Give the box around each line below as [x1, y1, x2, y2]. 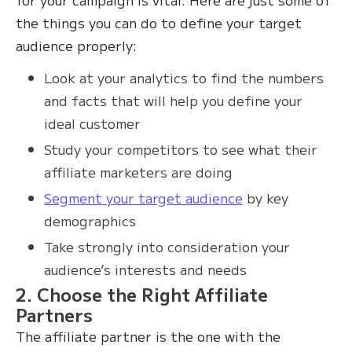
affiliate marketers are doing [44, 162, 233, 182]
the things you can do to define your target [16, 13, 302, 33]
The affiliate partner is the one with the [16, 326, 280, 346]
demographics [44, 211, 136, 231]
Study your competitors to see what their [44, 139, 317, 159]
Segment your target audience [44, 188, 243, 208]
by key [243, 188, 288, 208]
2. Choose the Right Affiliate [16, 281, 268, 307]
